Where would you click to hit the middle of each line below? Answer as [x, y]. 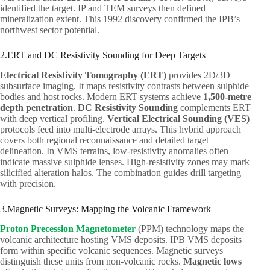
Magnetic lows [212, 261]
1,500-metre [227, 96]
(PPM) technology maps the [190, 228]
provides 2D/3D [198, 75]
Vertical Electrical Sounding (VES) [178, 118]
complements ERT [214, 107]
